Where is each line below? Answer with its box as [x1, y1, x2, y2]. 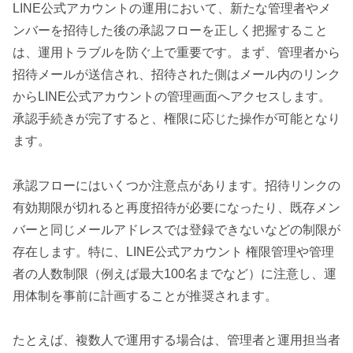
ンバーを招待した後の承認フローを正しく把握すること [13, 23, 328, 37]
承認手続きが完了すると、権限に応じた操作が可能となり [13, 111, 340, 125]
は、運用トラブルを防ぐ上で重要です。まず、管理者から [13, 45, 340, 59]
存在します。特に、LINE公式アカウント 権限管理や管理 [13, 244, 334, 258]
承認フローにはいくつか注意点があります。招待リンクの [13, 178, 340, 192]
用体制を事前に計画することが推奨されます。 [13, 288, 277, 303]
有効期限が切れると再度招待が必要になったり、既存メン [13, 200, 340, 214]
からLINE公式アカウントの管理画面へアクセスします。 [13, 89, 331, 103]
